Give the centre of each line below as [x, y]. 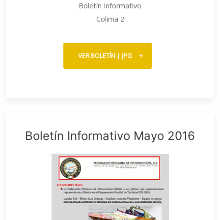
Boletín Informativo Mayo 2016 [110, 136]
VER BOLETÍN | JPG [105, 55]
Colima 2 [110, 19]
